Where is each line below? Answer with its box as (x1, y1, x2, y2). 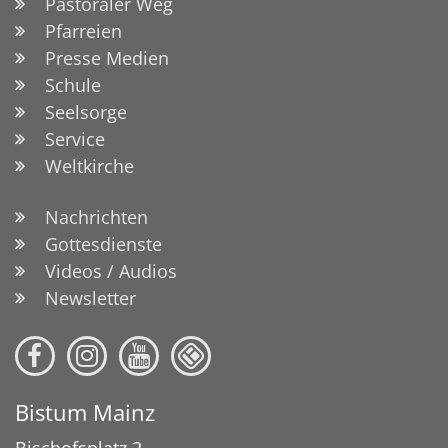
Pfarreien (45, 18, 122, 43)
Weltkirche (45, 153, 134, 178)
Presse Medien (45, 45, 169, 70)
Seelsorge (45, 99, 127, 124)
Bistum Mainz (15, 397, 155, 427)
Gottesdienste (45, 231, 162, 256)
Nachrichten (45, 204, 148, 229)
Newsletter (45, 285, 136, 310)
